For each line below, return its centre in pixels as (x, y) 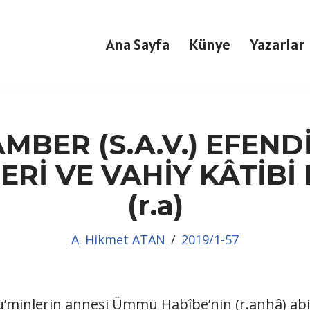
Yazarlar (277, 44)
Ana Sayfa (138, 44)
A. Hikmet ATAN (118, 239)
